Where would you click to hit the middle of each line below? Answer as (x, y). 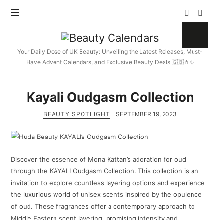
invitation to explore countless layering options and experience (108, 183)
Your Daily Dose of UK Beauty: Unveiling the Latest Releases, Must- (110, 51)
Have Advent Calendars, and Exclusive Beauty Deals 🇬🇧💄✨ (110, 62)
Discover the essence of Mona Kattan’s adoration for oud (99, 159)
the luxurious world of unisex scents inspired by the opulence (107, 195)
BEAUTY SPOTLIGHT (77, 114)
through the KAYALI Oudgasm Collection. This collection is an (105, 171)
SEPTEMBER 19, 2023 (146, 114)
